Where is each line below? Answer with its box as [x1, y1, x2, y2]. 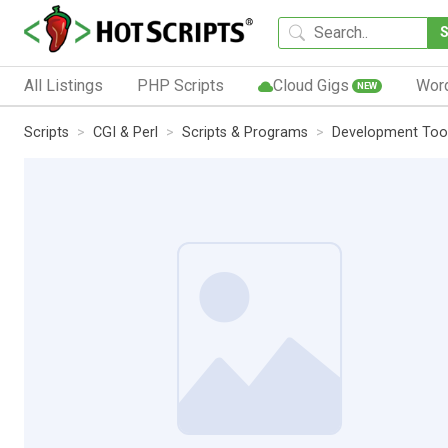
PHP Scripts [136, 75, 224, 95]
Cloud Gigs [272, 75, 349, 95]
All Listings [24, 75, 103, 95]
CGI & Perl [93, 123, 158, 141]
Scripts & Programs [182, 123, 308, 141]
